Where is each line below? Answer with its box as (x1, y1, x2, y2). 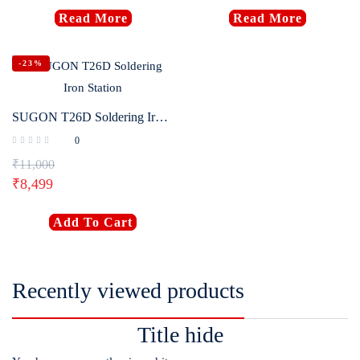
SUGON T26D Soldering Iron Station (155, 110, 168, 125)
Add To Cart (53, 215, 133, 230)
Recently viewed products (12, 278, 244, 304)
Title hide (137, 322, 223, 348)
